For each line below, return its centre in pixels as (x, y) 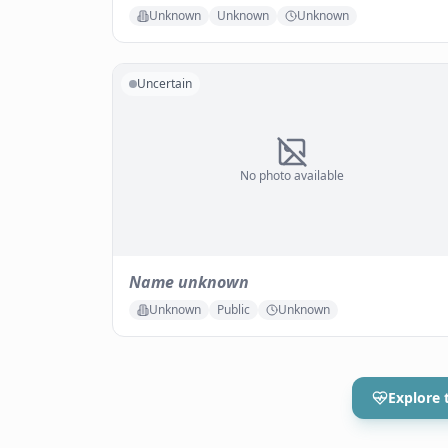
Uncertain (164, 83)
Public (233, 309)
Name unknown (189, 282)
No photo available (292, 175)
